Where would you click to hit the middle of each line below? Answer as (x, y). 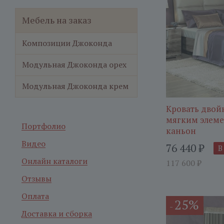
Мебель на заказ (57, 20)
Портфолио (43, 126)
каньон (181, 131)
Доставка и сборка (57, 213)
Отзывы (36, 178)
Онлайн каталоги (54, 161)
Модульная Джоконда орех (74, 64)
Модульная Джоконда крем (75, 86)
